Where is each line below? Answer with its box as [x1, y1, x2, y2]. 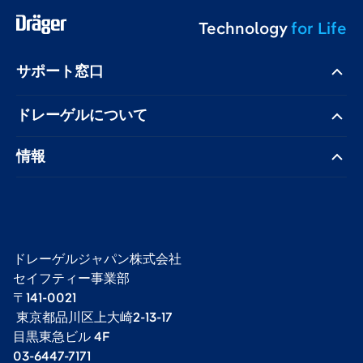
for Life [291, 18, 347, 38]
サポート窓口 [16, 62, 104, 80]
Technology [199, 18, 288, 38]
